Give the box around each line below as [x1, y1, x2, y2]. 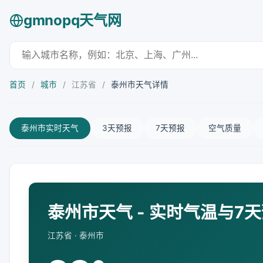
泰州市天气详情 [111, 80, 168, 89]
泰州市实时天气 [21, 123, 79, 133]
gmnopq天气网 [23, 12, 122, 29]
